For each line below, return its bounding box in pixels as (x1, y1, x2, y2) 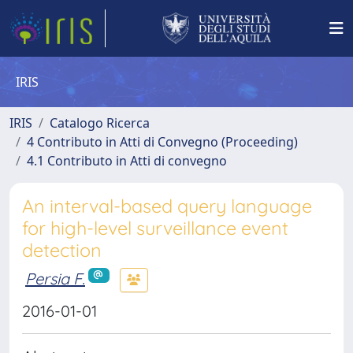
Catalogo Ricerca (50, 114, 150, 132)
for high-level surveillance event (22, 217, 288, 240)
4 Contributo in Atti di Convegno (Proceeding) (27, 133, 298, 150)
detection (22, 239, 102, 262)
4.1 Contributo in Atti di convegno (27, 152, 227, 169)
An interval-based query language (22, 195, 312, 217)
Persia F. (25, 268, 85, 288)
